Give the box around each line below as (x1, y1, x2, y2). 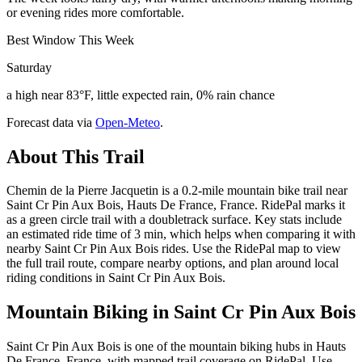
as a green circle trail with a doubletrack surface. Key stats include (6, 213, 342, 227)
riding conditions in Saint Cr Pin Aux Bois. (6, 271, 225, 285)
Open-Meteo (95, 115, 160, 129)
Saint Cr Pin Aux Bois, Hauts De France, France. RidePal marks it (6, 198, 345, 213)
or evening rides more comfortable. (6, 5, 184, 19)
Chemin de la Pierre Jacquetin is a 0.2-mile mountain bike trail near (6, 183, 347, 198)
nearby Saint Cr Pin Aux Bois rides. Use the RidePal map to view (6, 242, 341, 256)
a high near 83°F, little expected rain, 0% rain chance (6, 87, 275, 102)
